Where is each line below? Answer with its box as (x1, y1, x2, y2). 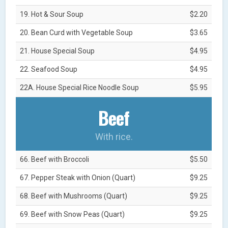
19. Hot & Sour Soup (20, 10, 84, 18)
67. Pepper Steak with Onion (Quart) (20, 173, 136, 182)
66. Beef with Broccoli (20, 155, 90, 163)
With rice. (95, 131, 133, 142)
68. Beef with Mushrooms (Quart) (20, 191, 128, 200)
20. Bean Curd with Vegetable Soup (20, 28, 133, 37)
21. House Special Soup (20, 46, 95, 55)
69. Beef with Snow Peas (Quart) (20, 210, 125, 218)
